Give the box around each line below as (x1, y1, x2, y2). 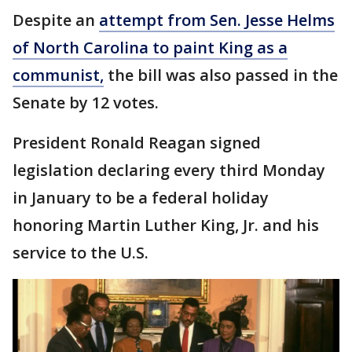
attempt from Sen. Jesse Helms (99, 9, 335, 31)
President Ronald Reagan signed (13, 131, 261, 153)
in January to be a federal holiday (13, 186, 269, 208)
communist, (13, 64, 104, 86)
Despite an (13, 9, 99, 31)
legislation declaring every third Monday (13, 159, 325, 181)
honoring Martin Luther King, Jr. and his (13, 214, 319, 236)
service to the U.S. (13, 241, 148, 263)
